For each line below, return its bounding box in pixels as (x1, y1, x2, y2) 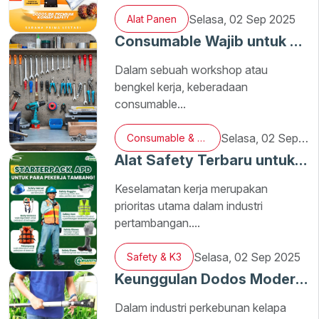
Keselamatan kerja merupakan (114, 182, 268, 196)
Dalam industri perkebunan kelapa (114, 300, 286, 315)
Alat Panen (126, 13, 177, 25)
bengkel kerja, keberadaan (114, 80, 248, 94)
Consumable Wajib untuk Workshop (289, 33, 302, 50)
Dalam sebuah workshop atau (114, 63, 268, 77)
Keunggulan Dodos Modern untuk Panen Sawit (295, 271, 308, 288)
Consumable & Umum (197, 132, 205, 144)
